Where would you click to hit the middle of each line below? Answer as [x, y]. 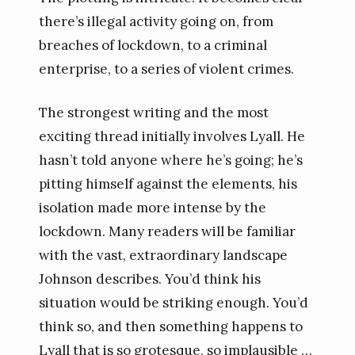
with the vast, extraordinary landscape [163, 255]
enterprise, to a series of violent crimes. [166, 69]
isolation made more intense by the [152, 208]
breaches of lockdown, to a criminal [153, 45]
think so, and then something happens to [170, 326]
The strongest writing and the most [153, 113]
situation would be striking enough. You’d [173, 303]
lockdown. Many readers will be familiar [167, 231]
